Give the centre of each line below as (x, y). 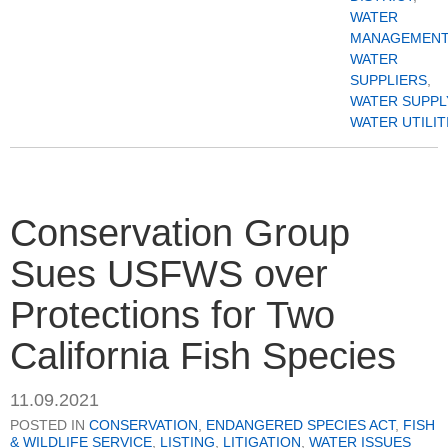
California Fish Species (203, 355)
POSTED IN (49, 425)
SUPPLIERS (388, 79)
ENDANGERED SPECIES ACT (300, 425)
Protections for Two (172, 314)
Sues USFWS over (169, 273)
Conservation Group (180, 232)
